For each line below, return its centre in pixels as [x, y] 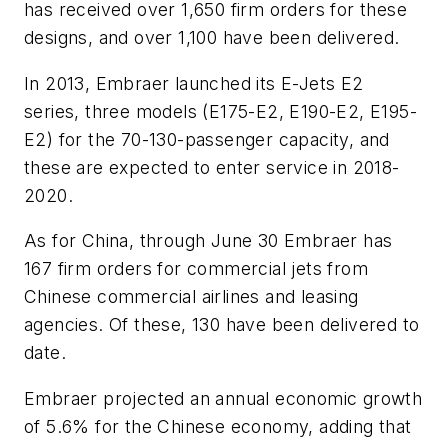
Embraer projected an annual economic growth [223, 399]
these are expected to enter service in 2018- [212, 167]
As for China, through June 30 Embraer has [208, 241]
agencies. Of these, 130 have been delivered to [222, 325]
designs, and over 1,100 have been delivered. [212, 38]
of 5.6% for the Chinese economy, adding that [218, 427]
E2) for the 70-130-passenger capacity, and [207, 139]
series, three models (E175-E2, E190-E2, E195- [220, 111]
